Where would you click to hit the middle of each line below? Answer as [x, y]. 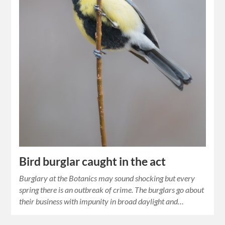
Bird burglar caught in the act [93, 161]
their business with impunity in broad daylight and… [102, 201]
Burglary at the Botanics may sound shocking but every [107, 178]
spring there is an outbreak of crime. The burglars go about [112, 189]
